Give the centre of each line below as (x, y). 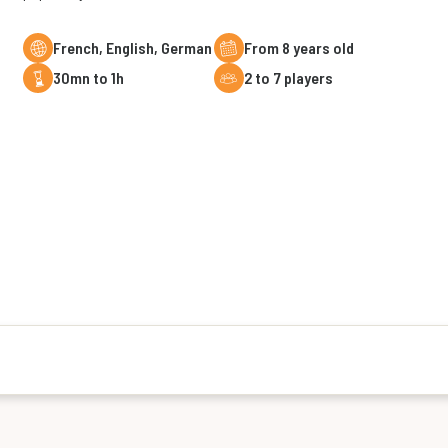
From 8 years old (302, 47)
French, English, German (137, 47)
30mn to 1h (93, 77)
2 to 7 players (292, 77)
